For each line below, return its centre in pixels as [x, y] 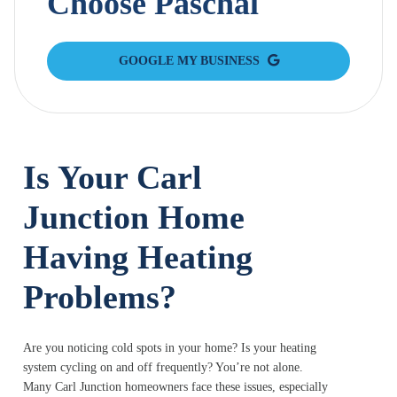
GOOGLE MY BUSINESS [191, 61]
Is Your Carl [113, 178]
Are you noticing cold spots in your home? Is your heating [170, 348]
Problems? [100, 297]
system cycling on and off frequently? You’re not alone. [163, 368]
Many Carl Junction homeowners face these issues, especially [175, 387]
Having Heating [138, 257]
